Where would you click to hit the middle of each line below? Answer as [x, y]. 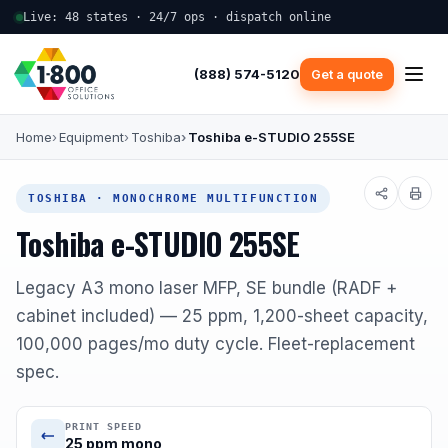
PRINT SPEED [103, 427]
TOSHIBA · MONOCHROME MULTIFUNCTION [173, 199]
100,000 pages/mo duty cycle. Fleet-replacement [215, 344]
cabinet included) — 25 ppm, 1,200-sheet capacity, [222, 316]
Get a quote [347, 74]
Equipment [91, 137]
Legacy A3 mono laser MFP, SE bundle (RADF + [206, 288]
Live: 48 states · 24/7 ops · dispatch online [177, 17]
